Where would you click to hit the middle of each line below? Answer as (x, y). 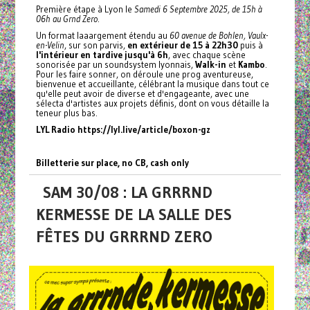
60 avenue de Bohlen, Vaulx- (218, 35)
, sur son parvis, (95, 45)
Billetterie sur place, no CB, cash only (112, 162)
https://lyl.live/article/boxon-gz (144, 129)
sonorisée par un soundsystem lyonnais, (115, 64)
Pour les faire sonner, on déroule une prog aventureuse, (144, 74)
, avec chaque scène (207, 54)
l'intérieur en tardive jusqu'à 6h (102, 54)
